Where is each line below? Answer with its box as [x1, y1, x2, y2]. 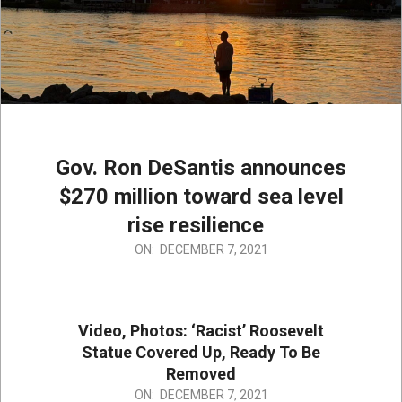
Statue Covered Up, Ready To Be [82, 343, 320, 363]
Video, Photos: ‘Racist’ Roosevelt [78, 321, 324, 341]
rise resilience [127, 213, 275, 239]
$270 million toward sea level [58, 184, 344, 210]
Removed [166, 364, 236, 384]
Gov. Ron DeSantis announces [56, 155, 346, 181]
